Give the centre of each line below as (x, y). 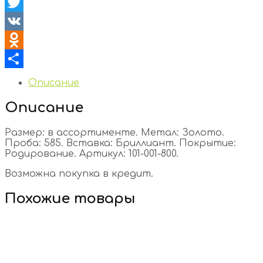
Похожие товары (70, 198)
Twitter (21, 21)
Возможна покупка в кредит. (79, 173)
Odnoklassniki (39, 58)
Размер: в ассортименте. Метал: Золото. (114, 132)
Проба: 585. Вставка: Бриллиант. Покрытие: (120, 143)
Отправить (37, 77)
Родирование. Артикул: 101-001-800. (92, 154)
